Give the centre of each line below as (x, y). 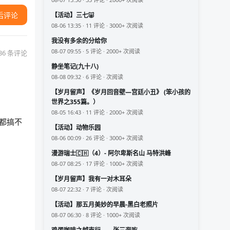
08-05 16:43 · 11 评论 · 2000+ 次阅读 (97, 112)
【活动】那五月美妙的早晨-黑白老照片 (105, 205)
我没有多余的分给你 (79, 41)
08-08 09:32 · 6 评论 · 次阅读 (87, 77)
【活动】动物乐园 (76, 128)
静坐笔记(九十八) (75, 67)
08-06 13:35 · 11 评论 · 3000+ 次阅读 (97, 26)
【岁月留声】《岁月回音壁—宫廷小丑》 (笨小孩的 (121, 92)
